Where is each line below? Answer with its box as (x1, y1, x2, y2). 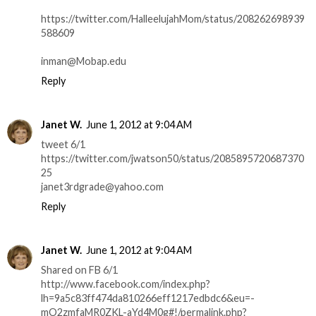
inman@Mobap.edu (41, 54, 126, 67)
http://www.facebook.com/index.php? (41, 277, 210, 290)
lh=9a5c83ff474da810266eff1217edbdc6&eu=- (41, 291, 255, 304)
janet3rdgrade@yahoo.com (41, 180, 164, 193)
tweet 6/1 (41, 138, 85, 150)
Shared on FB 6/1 (41, 263, 118, 276)
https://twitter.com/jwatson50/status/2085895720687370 (41, 152, 304, 164)
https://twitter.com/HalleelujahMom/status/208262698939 (41, 12, 305, 25)
